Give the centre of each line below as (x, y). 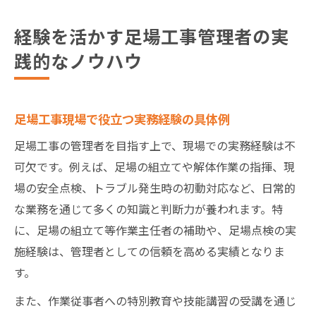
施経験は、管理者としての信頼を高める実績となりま (150, 251)
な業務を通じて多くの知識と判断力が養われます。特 (148, 208)
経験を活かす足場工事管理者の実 (152, 35)
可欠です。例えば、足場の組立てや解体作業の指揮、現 (154, 166)
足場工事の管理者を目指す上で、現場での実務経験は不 (155, 145)
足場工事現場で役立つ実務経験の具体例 (122, 118)
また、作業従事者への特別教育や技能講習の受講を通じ (155, 300)
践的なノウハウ (78, 60)
